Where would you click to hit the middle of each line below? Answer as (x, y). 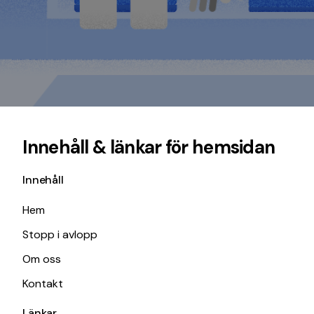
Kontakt (43, 284)
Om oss (42, 259)
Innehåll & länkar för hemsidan (149, 147)
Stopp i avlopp (60, 234)
